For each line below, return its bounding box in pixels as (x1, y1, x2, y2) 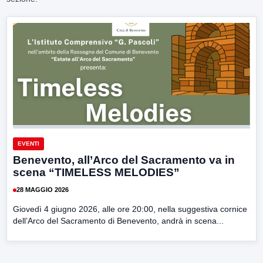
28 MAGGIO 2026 (16, 186, 69, 194)
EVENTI (18, 140, 39, 147)
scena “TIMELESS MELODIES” (13, 166, 180, 178)
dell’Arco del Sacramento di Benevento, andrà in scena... (13, 215, 224, 225)
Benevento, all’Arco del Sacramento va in (13, 153, 235, 166)
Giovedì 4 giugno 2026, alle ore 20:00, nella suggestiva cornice (13, 204, 247, 214)
